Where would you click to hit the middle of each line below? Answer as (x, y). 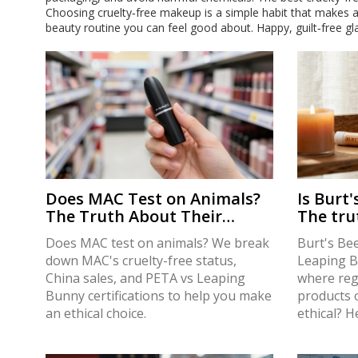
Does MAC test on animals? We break (157, 243)
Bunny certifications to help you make (159, 296)
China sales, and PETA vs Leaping (145, 278)
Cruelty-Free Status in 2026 (151, 234)
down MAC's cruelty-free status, (141, 261)
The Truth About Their (134, 217)
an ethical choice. (96, 314)
